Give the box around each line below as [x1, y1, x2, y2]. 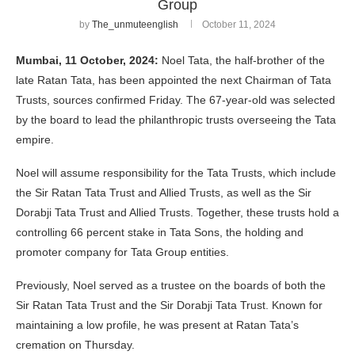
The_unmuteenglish [92, 19, 178, 31]
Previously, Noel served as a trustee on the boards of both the [16, 279, 326, 292]
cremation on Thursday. [16, 338, 135, 352]
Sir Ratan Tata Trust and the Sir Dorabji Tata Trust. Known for [16, 299, 323, 312]
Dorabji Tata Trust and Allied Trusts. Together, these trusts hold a [16, 206, 339, 219]
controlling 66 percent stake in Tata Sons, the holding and [16, 226, 303, 239]
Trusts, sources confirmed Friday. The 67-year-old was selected [16, 94, 335, 107]
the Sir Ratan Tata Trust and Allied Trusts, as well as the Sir [16, 186, 311, 200]
